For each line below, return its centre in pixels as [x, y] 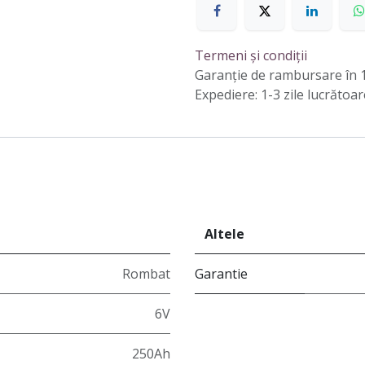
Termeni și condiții [251, 56]
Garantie [221, 274]
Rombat [146, 274]
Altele [224, 234]
